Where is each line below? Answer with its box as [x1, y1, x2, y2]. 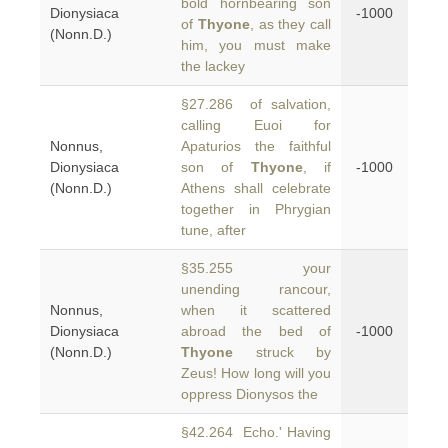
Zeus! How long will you [181, 365, 331, 381]
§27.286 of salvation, [181, 96, 331, 112]
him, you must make [181, 37, 331, 53]
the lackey [181, 58, 245, 74]
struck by [233, 344, 331, 360]
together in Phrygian [181, 201, 331, 217]
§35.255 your [181, 260, 331, 276]
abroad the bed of [181, 323, 331, 339]
